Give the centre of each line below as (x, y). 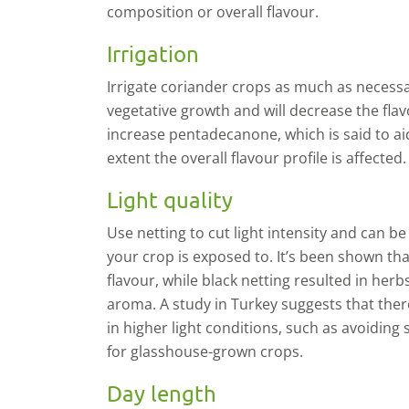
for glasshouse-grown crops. (205, 351)
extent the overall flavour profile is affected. (257, 158)
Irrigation (153, 53)
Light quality (170, 199)
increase (136, 134)
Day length (162, 393)
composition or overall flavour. (213, 12)
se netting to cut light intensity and (237, 233)
